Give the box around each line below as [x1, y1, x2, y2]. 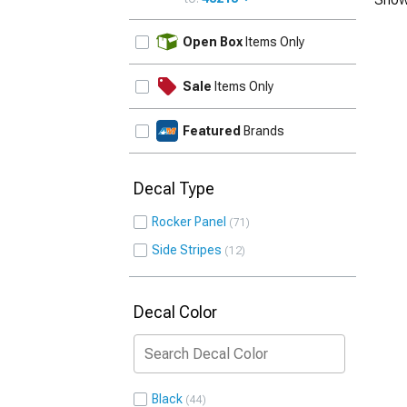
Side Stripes [152, 243, 222, 257]
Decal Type [134, 179, 214, 198]
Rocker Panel [152, 214, 226, 229]
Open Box [183, 35, 243, 49]
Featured [183, 124, 241, 138]
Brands [241, 124, 284, 138]
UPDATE [300, 24, 352, 39]
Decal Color [134, 303, 217, 322]
